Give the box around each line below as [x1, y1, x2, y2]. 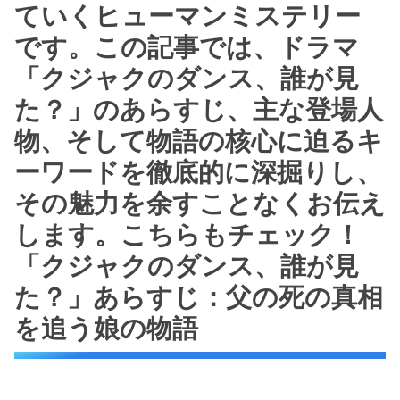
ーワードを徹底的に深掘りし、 [14, 156, 382, 188]
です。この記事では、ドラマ [14, 31, 359, 63]
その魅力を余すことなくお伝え [14, 187, 386, 220]
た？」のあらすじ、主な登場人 [14, 94, 383, 126]
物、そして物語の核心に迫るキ [14, 125, 383, 157]
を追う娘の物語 [14, 312, 198, 345]
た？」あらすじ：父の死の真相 [14, 281, 383, 313]
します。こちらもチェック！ [14, 219, 361, 251]
